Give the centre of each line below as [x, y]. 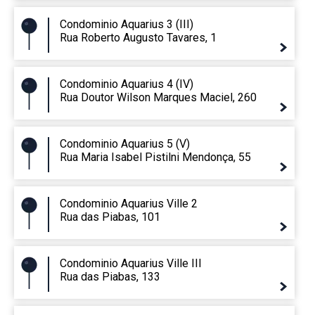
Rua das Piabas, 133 [110, 277]
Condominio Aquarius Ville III [131, 264]
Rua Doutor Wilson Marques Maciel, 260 [158, 98]
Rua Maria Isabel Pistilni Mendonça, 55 [155, 157]
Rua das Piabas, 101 [110, 217]
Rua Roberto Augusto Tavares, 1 [138, 38]
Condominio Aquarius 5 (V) [125, 144]
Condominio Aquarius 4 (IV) [127, 84]
